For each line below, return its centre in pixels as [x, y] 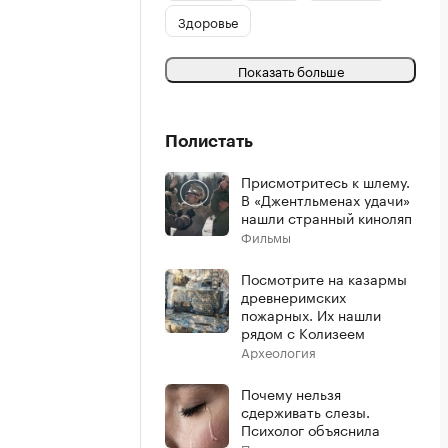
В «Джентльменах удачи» [325, 199]
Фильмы [266, 236]
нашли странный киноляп [326, 217]
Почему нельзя [291, 393]
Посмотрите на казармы [324, 278]
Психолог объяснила [310, 429]
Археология [278, 351]
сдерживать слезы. [305, 411]
